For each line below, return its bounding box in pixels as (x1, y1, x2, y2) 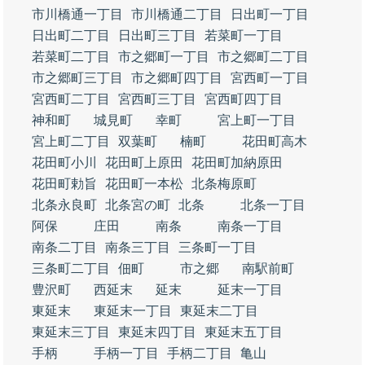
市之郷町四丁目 (131, 71, 222, 85)
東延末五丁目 (204, 325, 283, 339)
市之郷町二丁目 (218, 50, 309, 64)
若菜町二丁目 (32, 50, 110, 64)
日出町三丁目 (118, 29, 196, 42)
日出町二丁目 (32, 29, 110, 42)
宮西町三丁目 (118, 92, 196, 106)
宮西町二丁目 (32, 92, 110, 106)
